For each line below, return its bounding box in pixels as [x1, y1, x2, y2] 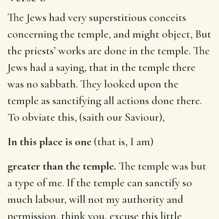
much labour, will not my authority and [7, 192, 183, 206]
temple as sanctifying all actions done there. [7, 93, 202, 108]
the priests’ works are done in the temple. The [7, 44, 210, 58]
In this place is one [7, 134, 91, 149]
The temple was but [116, 159, 206, 173]
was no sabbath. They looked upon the [7, 77, 178, 91]
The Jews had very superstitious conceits [7, 10, 186, 24]
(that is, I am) [91, 134, 153, 149]
